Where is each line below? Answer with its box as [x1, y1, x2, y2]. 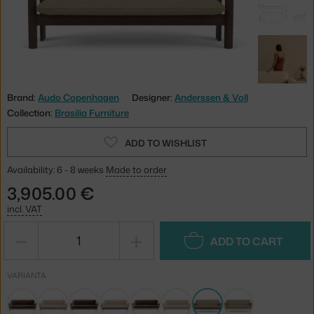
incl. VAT [7, 202, 42, 215]
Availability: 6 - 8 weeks [7, 163, 106, 176]
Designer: [132, 90, 175, 104]
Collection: [7, 106, 55, 119]
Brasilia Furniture [55, 106, 129, 119]
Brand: [7, 90, 38, 104]
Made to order [106, 163, 167, 176]
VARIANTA [7, 269, 46, 281]
